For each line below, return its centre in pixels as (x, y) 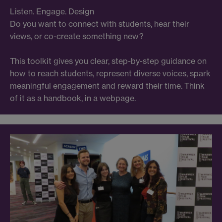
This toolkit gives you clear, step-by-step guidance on (108, 61)
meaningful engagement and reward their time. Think (107, 86)
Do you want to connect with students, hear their (100, 24)
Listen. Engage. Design (52, 12)
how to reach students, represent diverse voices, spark (110, 74)
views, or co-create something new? (77, 36)
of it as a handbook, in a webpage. (73, 98)
